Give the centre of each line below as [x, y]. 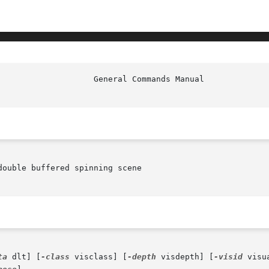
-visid [228, 257]
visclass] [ [98, 257]
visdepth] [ [185, 257]
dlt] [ [24, 257]
